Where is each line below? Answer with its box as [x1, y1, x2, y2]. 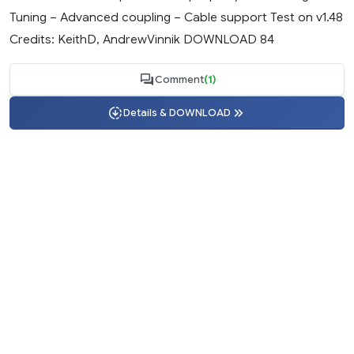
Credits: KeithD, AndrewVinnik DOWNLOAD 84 [9, 31, 274, 47]
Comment [154, 73, 204, 86]
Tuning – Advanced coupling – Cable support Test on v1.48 [9, 9, 343, 24]
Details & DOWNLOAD [123, 106, 231, 119]
